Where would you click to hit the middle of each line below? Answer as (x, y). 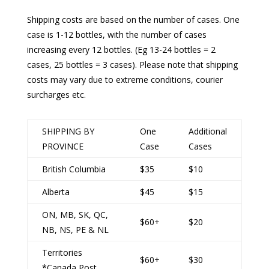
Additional (207, 131)
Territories (62, 253)
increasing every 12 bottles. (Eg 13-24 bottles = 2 (121, 50)
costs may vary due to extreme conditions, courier (125, 80)
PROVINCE (62, 147)
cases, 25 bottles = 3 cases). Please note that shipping (132, 65)
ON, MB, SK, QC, (75, 215)
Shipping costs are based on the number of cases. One (133, 20)
